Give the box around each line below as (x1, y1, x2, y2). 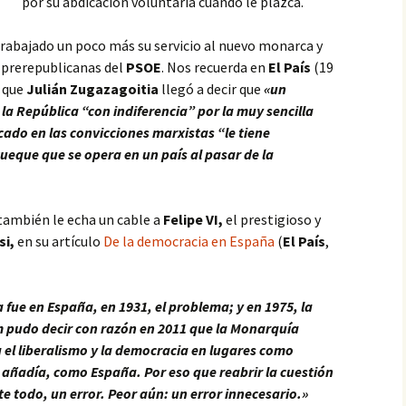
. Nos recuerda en (161, 58, 268, 76)
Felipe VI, (163, 210, 223, 228)
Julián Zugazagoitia (26, 80, 159, 98)
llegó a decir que (159, 80, 264, 98)
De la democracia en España (103, 232, 275, 250)
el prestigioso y (223, 210, 321, 228)
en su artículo (17, 232, 101, 250)
